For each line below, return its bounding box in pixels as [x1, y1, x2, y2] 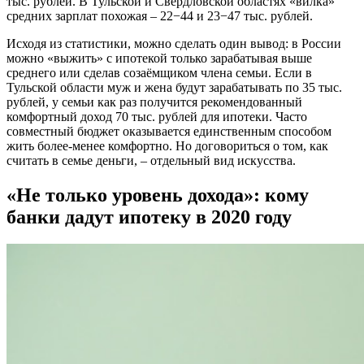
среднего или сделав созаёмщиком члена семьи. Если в [6, 65, 312, 80]
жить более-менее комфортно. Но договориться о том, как [6, 138, 328, 153]
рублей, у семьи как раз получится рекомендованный [6, 94, 302, 109]
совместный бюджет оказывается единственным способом [6, 123, 331, 138]
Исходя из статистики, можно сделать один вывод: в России [6, 36, 341, 50]
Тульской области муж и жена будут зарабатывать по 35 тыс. [6, 80, 342, 94]
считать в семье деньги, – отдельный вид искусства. [6, 153, 296, 167]
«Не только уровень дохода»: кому [6, 184, 309, 206]
